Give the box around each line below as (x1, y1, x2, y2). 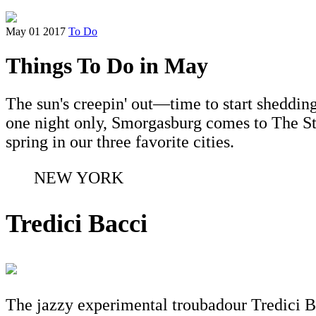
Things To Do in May (6, 53, 208, 79)
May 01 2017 (6, 25, 66, 37)
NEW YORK (34, 168, 123, 187)
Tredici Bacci (6, 209, 147, 238)
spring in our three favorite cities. (6, 132, 238, 151)
